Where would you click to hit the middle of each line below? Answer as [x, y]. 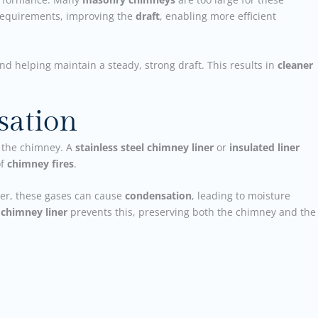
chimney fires [40, 163]
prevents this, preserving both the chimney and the [192, 212]
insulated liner [264, 147]
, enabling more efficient [218, 16]
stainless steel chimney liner [144, 147]
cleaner [295, 65]
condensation [158, 196]
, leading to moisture [241, 196]
